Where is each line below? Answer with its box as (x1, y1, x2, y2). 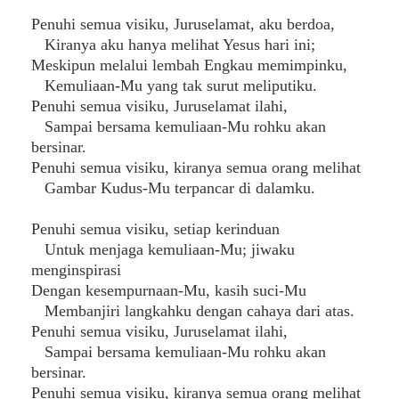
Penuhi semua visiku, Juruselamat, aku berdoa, (31, 15, 335, 33)
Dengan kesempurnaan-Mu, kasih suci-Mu (31, 281, 306, 299)
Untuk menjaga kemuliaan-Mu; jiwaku (31, 240, 295, 258)
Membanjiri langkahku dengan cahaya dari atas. (31, 302, 354, 320)
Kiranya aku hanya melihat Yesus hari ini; (31, 36, 315, 53)
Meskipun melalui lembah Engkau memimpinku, (31, 56, 347, 74)
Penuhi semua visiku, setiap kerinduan (31, 220, 280, 238)
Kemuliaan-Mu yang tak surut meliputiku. (31, 77, 317, 94)
